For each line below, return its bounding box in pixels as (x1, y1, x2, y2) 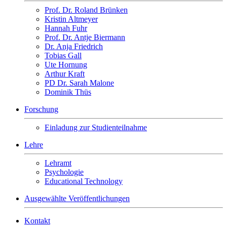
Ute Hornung (45, 60, 87, 69)
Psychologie (45, 168, 84, 176)
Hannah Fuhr (45, 24, 87, 32)
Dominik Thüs (45, 88, 91, 96)
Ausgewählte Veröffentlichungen (24, 194, 130, 203)
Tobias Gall (45, 51, 82, 60)
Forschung (24, 105, 58, 113)
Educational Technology (45, 177, 123, 185)
